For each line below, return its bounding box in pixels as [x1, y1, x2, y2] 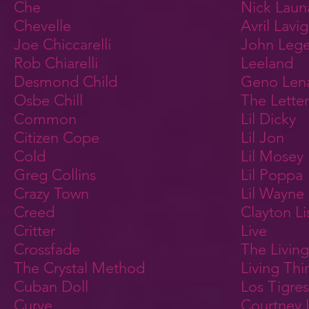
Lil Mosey [241, 147, 303, 166]
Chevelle [14, 17, 71, 35]
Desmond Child [14, 72, 117, 91]
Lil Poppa [241, 166, 303, 184]
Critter [14, 221, 55, 240]
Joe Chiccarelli [14, 35, 111, 54]
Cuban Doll [14, 277, 88, 296]
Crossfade [14, 240, 80, 259]
